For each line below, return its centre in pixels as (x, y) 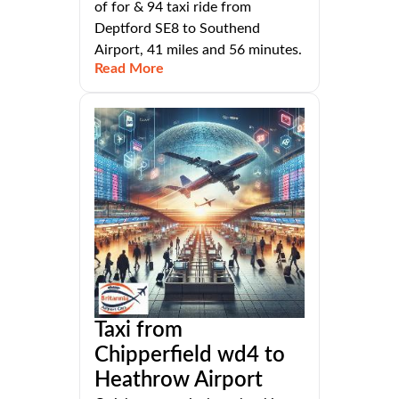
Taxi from (138, 330)
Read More (129, 68)
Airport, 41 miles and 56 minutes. (198, 49)
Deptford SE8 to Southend (177, 28)
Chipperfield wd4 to (190, 355)
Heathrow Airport (179, 380)
